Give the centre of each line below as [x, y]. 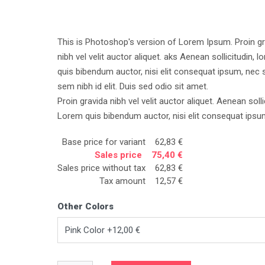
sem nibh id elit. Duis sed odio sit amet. [132, 87]
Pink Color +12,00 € [102, 230]
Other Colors [85, 207]
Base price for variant [105, 142]
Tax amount [123, 181]
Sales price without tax [102, 168]
